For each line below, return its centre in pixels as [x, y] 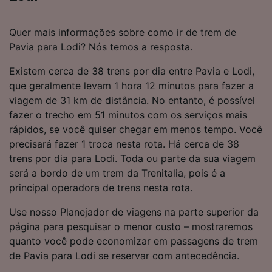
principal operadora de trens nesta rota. [101, 187]
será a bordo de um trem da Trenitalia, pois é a [117, 173]
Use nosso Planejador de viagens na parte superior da [134, 212]
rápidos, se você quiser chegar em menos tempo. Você [136, 129]
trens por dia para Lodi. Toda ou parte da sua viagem [132, 158]
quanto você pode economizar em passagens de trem [134, 241]
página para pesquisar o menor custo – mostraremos [131, 226]
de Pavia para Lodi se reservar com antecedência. [124, 255]
